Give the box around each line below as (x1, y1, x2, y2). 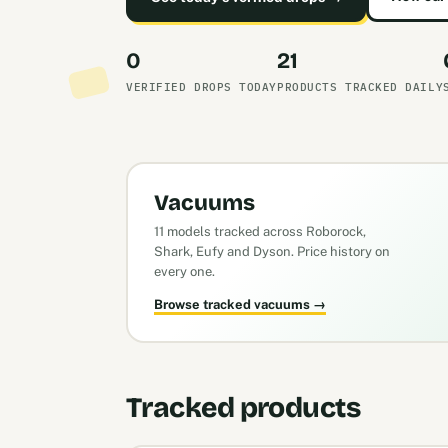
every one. (153, 263, 215, 279)
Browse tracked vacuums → (153, 296, 326, 312)
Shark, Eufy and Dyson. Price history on (153, 243, 390, 259)
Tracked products (126, 391, 361, 425)
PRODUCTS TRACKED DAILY (277, 80, 444, 94)
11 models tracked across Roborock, (153, 223, 366, 239)
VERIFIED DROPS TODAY (126, 80, 277, 94)
